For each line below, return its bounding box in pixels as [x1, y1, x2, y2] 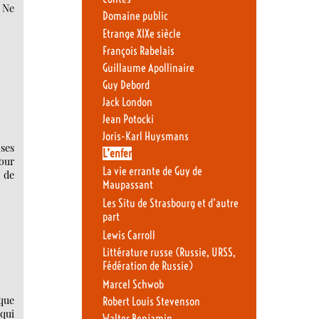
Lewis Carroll [102, 228, 155, 242]
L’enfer [102, 147, 132, 161]
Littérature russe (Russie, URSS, [102, 245, 236, 259]
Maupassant [102, 177, 153, 193]
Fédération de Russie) [102, 258, 193, 274]
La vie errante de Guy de [102, 164, 202, 178]
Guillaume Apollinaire [102, 61, 194, 75]
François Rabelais [102, 43, 174, 58]
